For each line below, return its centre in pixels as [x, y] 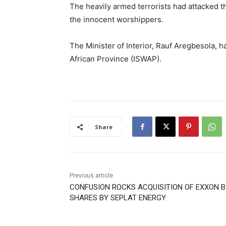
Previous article [91, 176]
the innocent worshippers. [117, 20]
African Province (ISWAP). [116, 59]
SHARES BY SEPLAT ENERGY [118, 198]
